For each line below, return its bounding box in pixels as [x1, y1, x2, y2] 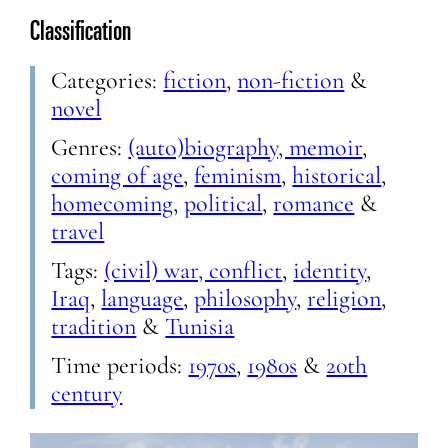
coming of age [51, 161, 184, 191]
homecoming [51, 189, 174, 219]
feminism [194, 161, 282, 191]
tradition [51, 311, 137, 341]
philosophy [194, 283, 297, 313]
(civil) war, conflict [104, 255, 283, 285]
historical [292, 161, 382, 191]
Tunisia [165, 311, 235, 341]
